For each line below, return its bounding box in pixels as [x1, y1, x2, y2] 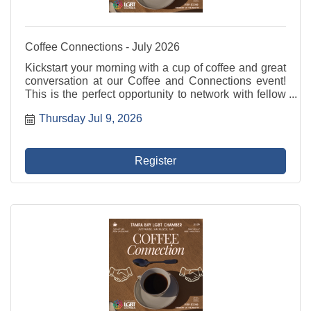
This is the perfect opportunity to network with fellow [25, 87, 286, 100]
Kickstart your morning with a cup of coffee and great [25, 61, 286, 74]
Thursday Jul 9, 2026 [39, 112, 142, 125]
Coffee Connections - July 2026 [25, 40, 180, 53]
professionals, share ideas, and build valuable [25, 101, 286, 113]
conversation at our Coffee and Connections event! [25, 74, 286, 87]
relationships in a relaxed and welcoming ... [25, 114, 237, 126]
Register [135, 155, 176, 167]
